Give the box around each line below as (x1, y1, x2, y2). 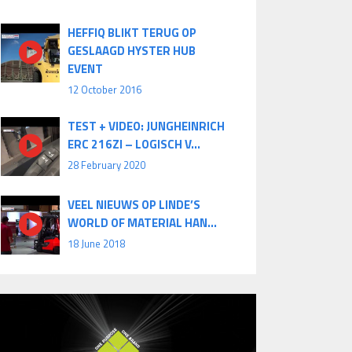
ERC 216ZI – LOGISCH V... (68, 135, 200, 154)
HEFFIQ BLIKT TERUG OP (68, 24, 196, 42)
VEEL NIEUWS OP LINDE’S (68, 196, 200, 214)
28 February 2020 (68, 157, 145, 174)
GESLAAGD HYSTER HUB (68, 42, 196, 60)
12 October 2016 (68, 82, 141, 98)
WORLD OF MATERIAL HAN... (68, 214, 217, 233)
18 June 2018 (68, 236, 125, 252)
